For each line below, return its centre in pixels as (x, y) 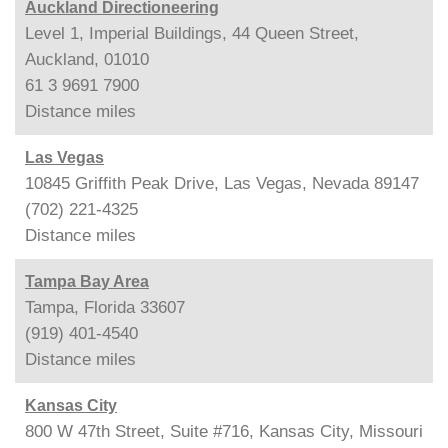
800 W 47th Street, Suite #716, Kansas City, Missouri (224, 431)
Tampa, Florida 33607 (105, 307)
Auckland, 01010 (87, 59)
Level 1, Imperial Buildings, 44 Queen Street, (192, 33)
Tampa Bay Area (87, 281)
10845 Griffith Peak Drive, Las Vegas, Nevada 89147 (222, 183)
